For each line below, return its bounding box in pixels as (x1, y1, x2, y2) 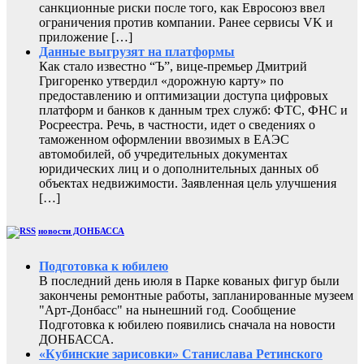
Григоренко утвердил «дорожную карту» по (39, 74, 284, 89)
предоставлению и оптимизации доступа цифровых (39, 89, 328, 103)
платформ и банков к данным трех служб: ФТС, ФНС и (39, 103, 348, 118)
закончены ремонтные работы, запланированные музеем (39, 288, 353, 302)
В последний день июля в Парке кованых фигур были (39, 273, 340, 288)
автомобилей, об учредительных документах (39, 147, 288, 162)
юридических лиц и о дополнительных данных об (39, 162, 318, 176)
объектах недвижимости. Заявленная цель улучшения (39, 176, 336, 191)
